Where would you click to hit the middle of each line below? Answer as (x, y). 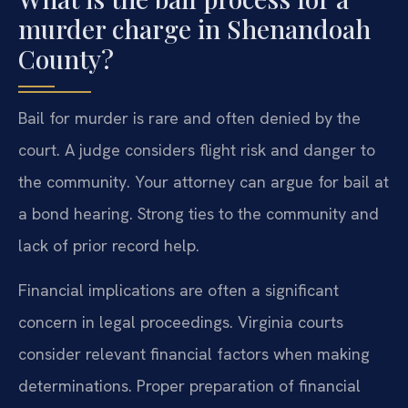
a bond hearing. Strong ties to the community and (199, 213)
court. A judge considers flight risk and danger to (197, 149)
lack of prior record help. (109, 245)
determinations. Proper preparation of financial (189, 385)
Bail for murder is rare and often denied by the (189, 117)
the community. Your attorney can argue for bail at (204, 181)
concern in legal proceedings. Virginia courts (181, 321)
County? (66, 58)
